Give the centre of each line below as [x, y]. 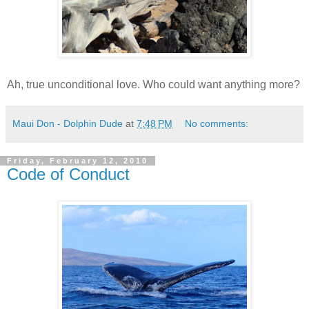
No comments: [217, 123]
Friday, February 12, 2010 [78, 160]
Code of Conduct [68, 174]
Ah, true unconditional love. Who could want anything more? [153, 84]
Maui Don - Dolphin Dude [68, 123]
